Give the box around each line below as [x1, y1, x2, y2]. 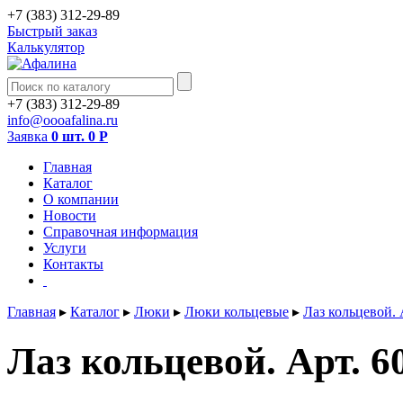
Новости [43, 208, 96, 223]
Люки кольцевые [184, 304, 289, 319]
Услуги [43, 240, 86, 255]
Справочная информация [43, 224, 198, 239]
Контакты [43, 256, 103, 272]
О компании [43, 192, 119, 207]
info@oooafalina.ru [7, 112, 118, 128]
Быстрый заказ [7, 23, 97, 39]
